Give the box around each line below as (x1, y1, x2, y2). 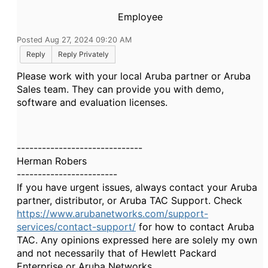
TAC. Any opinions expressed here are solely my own (17, 234, 257, 246)
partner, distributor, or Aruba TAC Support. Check (17, 194, 242, 206)
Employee (117, 11, 163, 23)
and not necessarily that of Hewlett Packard (17, 247, 217, 259)
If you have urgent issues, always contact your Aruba (17, 181, 257, 193)
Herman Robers (17, 155, 87, 167)
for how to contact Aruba (136, 221, 254, 233)
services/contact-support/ (17, 221, 136, 233)
